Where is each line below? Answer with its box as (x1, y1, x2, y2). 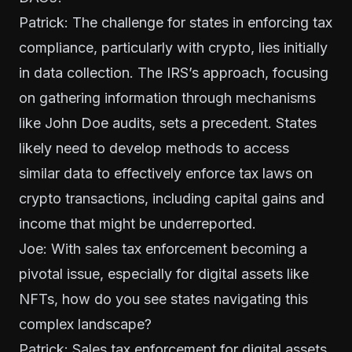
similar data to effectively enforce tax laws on (19, 164, 313, 181)
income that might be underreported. (19, 214, 256, 232)
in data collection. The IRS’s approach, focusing (19, 64, 328, 81)
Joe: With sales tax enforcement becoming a (19, 240, 307, 257)
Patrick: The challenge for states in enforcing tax (19, 13, 332, 31)
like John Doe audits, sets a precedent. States (19, 114, 317, 131)
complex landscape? (19, 315, 152, 332)
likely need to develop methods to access (19, 139, 289, 156)
